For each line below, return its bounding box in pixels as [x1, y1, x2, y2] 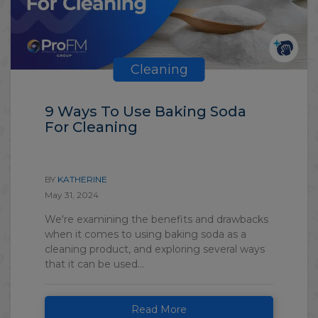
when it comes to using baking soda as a [45, 227, 246, 241]
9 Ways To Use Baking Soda [45, 102, 246, 120]
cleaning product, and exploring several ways [45, 242, 265, 256]
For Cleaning [45, 118, 138, 136]
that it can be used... [45, 257, 144, 270]
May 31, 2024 [45, 189, 99, 200]
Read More [131, 302, 187, 316]
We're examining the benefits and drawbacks [45, 212, 268, 226]
